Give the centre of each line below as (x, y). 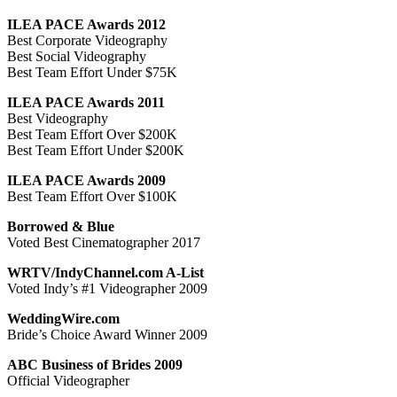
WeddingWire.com (63, 318)
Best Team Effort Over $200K (92, 134)
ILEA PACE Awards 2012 (86, 24)
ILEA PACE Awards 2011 (86, 102)
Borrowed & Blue (61, 226)
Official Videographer (68, 380)
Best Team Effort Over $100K (92, 196)
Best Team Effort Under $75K (92, 72)
